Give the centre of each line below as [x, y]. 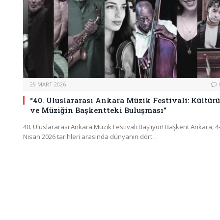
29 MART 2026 [48, 84]
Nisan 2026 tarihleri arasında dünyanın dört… [90, 136]
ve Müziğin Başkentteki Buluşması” [98, 110]
